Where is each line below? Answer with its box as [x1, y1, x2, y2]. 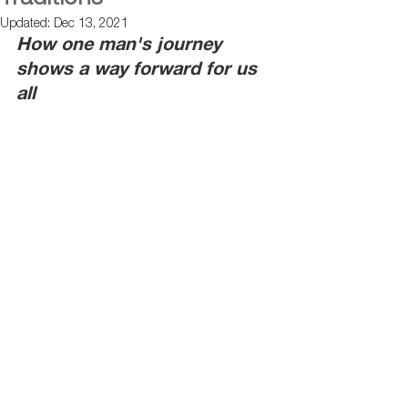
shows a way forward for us [16, 62, 262, 80]
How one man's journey [16, 37, 227, 56]
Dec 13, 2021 [54, 18, 128, 31]
